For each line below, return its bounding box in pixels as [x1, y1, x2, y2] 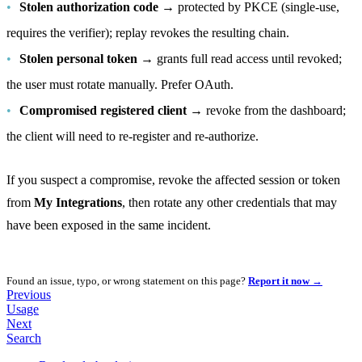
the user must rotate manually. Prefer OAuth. [6, 78, 234, 91]
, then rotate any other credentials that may [122, 196, 337, 209]
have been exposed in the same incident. [6, 218, 211, 232]
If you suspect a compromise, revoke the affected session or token [6, 173, 340, 187]
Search [6, 331, 41, 345]
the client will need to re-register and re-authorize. [6, 129, 259, 143]
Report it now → [248, 276, 322, 287]
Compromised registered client [19, 103, 187, 117]
